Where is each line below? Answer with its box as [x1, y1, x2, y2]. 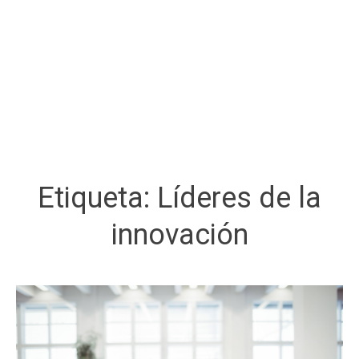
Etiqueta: [38, 180, 157, 215]
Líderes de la [157, 180, 321, 215]
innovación [111, 217, 248, 252]
